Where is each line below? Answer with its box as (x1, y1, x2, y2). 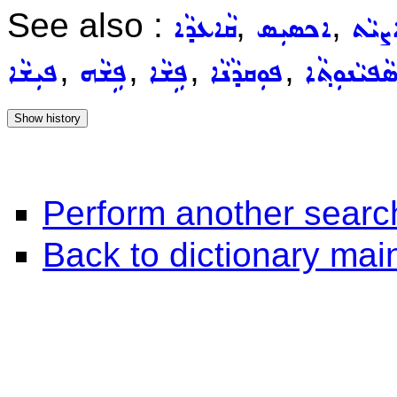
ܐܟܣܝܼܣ (255, 8, 331, 51)
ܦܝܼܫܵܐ (7, 52, 59, 95)
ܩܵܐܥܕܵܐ (173, 8, 236, 51)
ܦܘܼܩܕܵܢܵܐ (209, 52, 284, 95)
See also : (7, 6, 173, 44)
